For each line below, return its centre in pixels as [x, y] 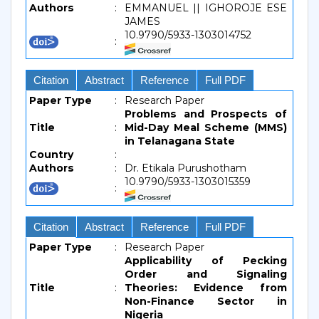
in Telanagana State [180, 141]
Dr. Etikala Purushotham [185, 168]
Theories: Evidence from [206, 288]
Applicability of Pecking [206, 261]
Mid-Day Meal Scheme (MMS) [206, 127]
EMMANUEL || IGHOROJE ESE [206, 8]
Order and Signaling [206, 274]
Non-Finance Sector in [206, 301]
